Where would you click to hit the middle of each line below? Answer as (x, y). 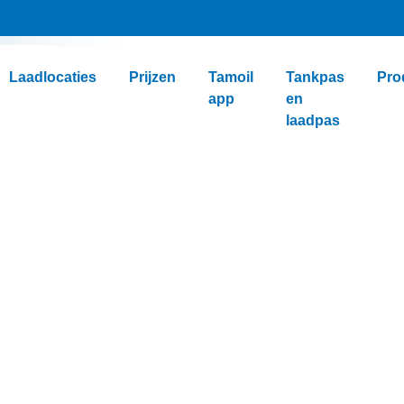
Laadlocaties (53, 77)
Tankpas (315, 77)
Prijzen (152, 77)
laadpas (313, 120)
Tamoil (231, 77)
